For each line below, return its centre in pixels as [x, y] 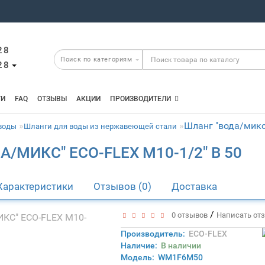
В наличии [181, 245]
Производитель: [153, 234]
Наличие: [140, 245]
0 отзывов [188, 215]
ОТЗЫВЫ [52, 99]
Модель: [137, 257]
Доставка [195, 186]
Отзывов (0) [123, 186]
